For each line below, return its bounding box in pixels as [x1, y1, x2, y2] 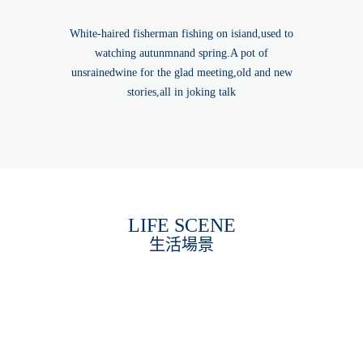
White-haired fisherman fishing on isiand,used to [70, 27, 293, 40]
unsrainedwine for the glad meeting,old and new [70, 66, 293, 79]
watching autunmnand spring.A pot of [95, 46, 268, 59]
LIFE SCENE [127, 215, 236, 237]
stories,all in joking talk [127, 85, 236, 98]
